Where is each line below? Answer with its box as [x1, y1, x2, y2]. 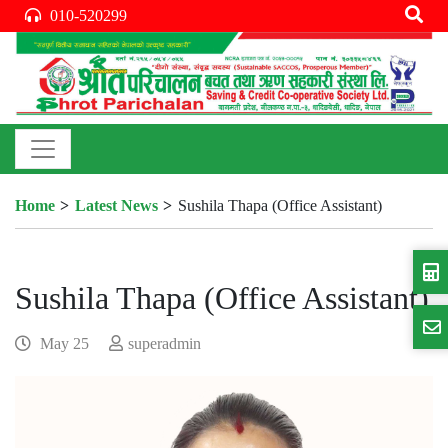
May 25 [36, 335, 89, 353]
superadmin [128, 335, 201, 353]
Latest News [75, 197, 158, 215]
